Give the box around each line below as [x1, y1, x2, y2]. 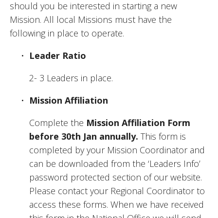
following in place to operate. [10, 27, 127, 39]
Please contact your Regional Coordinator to [29, 184, 205, 197]
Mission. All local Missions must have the [10, 13, 172, 25]
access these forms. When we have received [29, 198, 204, 210]
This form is [138, 130, 186, 142]
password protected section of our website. [29, 171, 202, 183]
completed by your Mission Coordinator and [29, 144, 205, 156]
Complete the [29, 116, 86, 128]
